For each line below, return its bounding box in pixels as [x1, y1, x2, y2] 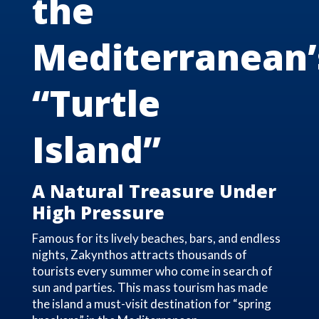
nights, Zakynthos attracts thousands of [31, 247, 247, 263]
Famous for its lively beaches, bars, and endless [31, 231, 281, 246]
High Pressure [31, 200, 164, 225]
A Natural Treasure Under [31, 179, 276, 204]
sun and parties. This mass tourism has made [31, 280, 268, 296]
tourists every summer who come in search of [31, 263, 273, 279]
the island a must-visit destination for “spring [31, 296, 271, 312]
